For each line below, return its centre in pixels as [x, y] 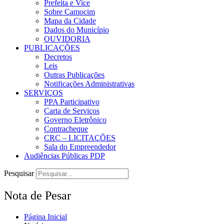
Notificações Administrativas [89, 83]
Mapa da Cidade [70, 20]
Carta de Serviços [72, 110]
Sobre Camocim [69, 11]
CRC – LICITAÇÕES [80, 137]
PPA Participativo [72, 101]
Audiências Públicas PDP [64, 155]
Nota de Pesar [37, 195]
